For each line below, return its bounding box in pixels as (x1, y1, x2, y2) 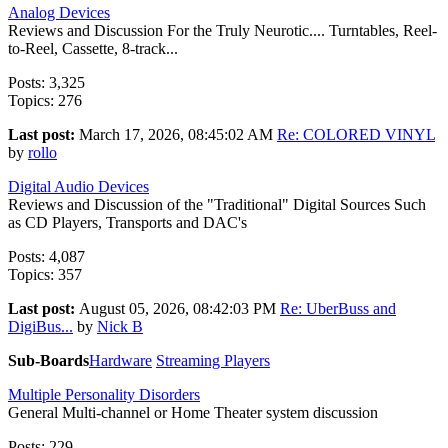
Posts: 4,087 (8, 247, 85, 265)
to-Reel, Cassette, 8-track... (8, 39, 178, 57)
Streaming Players (156, 351, 270, 369)
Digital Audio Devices (8, 177, 149, 195)
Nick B (97, 317, 143, 335)
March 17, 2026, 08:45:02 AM (79, 125, 277, 143)
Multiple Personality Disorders (8, 385, 200, 403)
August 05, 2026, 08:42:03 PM (79, 299, 280, 317)
